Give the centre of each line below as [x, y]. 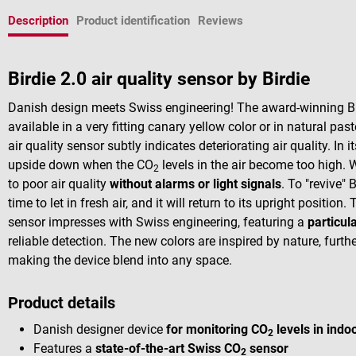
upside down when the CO [81, 165]
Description [38, 21]
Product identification [133, 21]
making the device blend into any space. [120, 261]
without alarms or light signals [195, 184]
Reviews [221, 21]
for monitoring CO [217, 329]
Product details [62, 302]
